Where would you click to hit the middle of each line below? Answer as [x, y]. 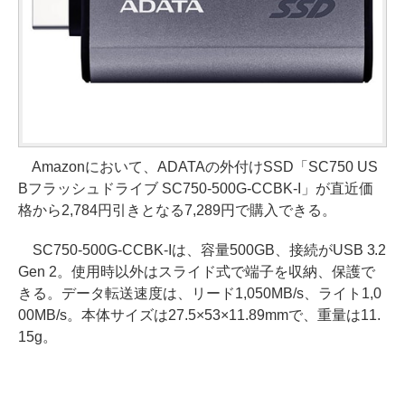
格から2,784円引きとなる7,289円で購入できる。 [177, 210]
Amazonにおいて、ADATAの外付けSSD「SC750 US [198, 166]
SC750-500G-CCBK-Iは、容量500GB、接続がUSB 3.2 [202, 250]
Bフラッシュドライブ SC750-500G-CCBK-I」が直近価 [196, 188]
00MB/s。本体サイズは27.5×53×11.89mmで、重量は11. [199, 315]
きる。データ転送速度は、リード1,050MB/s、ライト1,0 [200, 293]
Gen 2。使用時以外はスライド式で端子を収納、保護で [197, 271]
